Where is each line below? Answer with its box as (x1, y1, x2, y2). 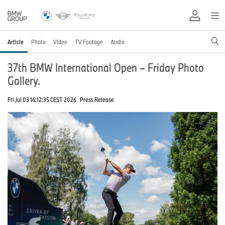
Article (8, 38, 24, 46)
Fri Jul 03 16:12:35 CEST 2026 (8, 95, 76, 103)
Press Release (80, 95, 114, 103)
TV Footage (75, 38, 103, 46)
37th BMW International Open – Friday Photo (8, 60, 204, 75)
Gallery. (8, 73, 40, 88)
